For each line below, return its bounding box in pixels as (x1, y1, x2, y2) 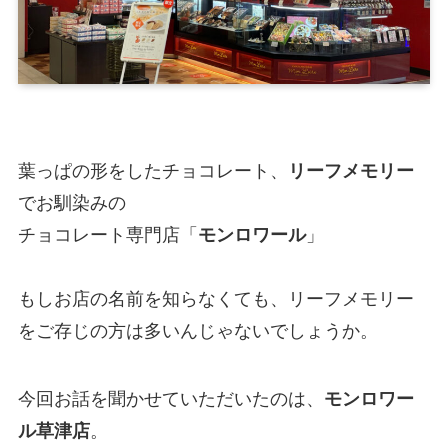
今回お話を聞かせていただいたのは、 (17, 389, 324, 410)
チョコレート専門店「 (17, 225, 198, 246)
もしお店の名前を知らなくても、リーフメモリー (17, 289, 414, 310)
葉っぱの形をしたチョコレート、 (17, 161, 288, 182)
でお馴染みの (17, 193, 126, 214)
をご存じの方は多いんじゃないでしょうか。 (17, 321, 378, 342)
